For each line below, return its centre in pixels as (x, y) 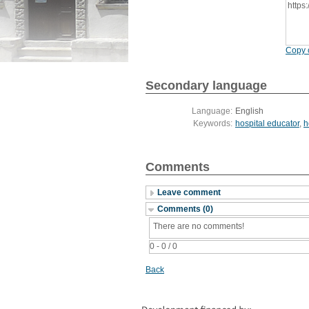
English (249, 111)
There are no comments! (199, 227)
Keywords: (213, 124)
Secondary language (206, 86)
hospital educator (267, 124)
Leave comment (189, 193)
